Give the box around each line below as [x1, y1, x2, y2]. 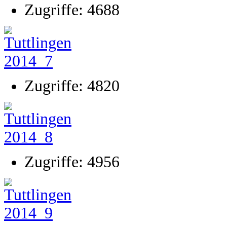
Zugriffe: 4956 [24, 153, 120, 171]
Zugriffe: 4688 [24, 1, 120, 19]
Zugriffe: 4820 [24, 77, 120, 95]
